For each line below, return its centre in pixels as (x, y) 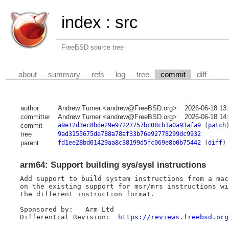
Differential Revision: (114, 217)
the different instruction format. (87, 194)
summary (64, 74)
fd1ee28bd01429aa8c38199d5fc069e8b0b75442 (129, 143)
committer (35, 117)
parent (29, 143)
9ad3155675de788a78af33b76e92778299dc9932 (129, 134)
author (29, 108)
